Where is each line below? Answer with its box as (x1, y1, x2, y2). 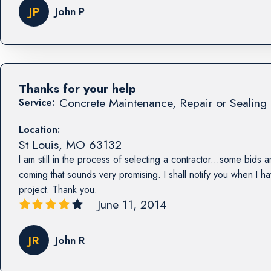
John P (54, 4, 85, 19)
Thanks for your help (18, 79, 136, 97)
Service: (18, 95, 54, 109)
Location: (18, 122, 60, 137)
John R (54, 233, 85, 248)
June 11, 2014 (97, 195, 166, 213)
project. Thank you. (18, 182, 97, 197)
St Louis (18, 135, 59, 153)
